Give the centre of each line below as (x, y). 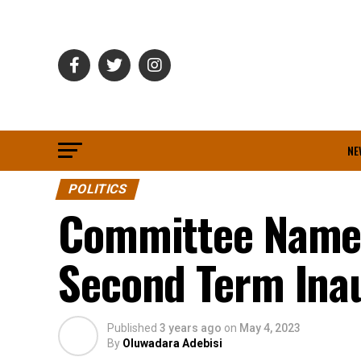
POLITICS (98, 189)
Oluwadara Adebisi (172, 343)
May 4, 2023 (270, 328)
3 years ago (191, 328)
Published (132, 328)
